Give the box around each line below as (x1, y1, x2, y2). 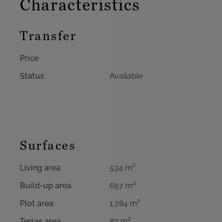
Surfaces (20, 137, 76, 154)
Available (109, 71, 143, 81)
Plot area (20, 199, 54, 208)
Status (20, 71, 44, 81)
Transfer (20, 28, 76, 44)
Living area (20, 163, 60, 172)
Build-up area (20, 181, 71, 190)
